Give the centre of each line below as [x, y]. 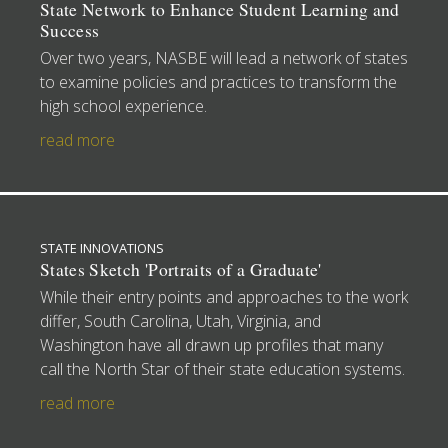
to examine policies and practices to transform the [218, 81]
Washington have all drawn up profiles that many [211, 344]
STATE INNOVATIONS [102, 247]
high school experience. [123, 105]
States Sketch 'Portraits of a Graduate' [181, 269]
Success [70, 30]
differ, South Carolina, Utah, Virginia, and [180, 320]
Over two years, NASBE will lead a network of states [224, 57]
